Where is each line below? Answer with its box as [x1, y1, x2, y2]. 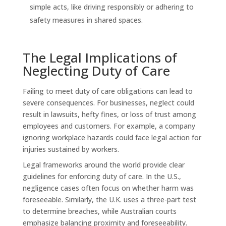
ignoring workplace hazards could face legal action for [22, 132, 201, 142]
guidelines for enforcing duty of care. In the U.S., [22, 171, 181, 181]
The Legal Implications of [22, 48, 177, 67]
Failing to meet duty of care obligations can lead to [22, 86, 193, 96]
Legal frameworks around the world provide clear [22, 159, 185, 169]
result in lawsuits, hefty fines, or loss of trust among [22, 109, 196, 119]
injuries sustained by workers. [22, 144, 119, 154]
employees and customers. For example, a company [22, 121, 195, 131]
